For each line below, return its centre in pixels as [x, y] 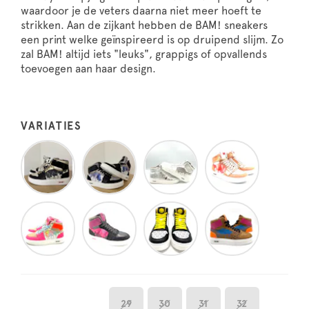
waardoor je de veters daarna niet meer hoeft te [141, 10]
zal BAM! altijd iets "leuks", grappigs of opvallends [144, 54]
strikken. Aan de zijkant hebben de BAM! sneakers [144, 25]
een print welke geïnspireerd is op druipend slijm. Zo [152, 39]
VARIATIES [51, 126]
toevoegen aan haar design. [88, 68]
